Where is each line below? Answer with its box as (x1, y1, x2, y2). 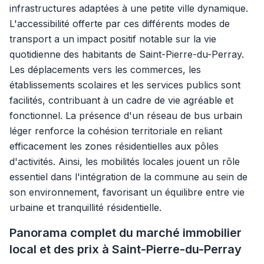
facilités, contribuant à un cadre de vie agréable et (9, 94, 233, 106)
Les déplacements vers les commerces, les (9, 64, 201, 75)
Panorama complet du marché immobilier (9, 226, 242, 240)
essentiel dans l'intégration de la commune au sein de (9, 171, 247, 183)
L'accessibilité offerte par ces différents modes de (9, 18, 230, 29)
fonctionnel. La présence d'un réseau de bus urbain (9, 110, 242, 121)
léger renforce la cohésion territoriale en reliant (9, 125, 222, 137)
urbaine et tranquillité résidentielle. (9, 202, 161, 213)
